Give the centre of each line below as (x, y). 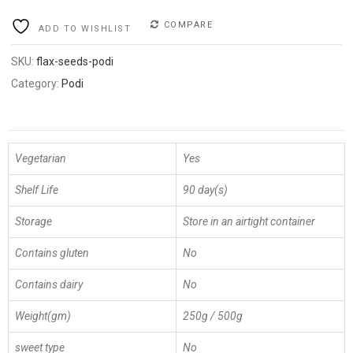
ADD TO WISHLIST (85, 28)
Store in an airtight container (249, 221)
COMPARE (188, 24)
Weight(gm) (43, 316)
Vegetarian (41, 158)
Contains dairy (49, 284)
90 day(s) (205, 190)
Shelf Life (37, 190)
